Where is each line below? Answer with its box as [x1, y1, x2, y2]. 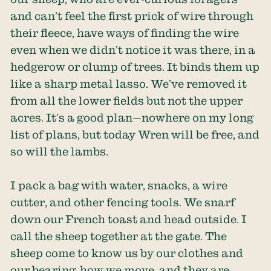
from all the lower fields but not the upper [10, 94, 243, 106]
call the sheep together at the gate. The [10, 229, 227, 242]
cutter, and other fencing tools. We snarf [10, 195, 235, 208]
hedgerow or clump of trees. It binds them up [10, 60, 260, 73]
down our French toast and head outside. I [10, 212, 247, 225]
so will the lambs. [10, 145, 109, 157]
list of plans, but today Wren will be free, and [10, 128, 260, 140]
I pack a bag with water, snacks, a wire [10, 178, 228, 191]
